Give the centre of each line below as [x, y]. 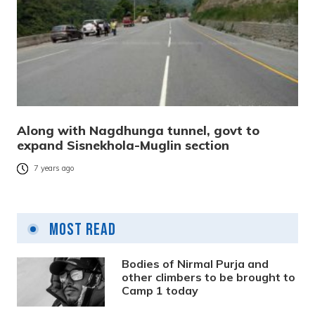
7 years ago [54, 168]
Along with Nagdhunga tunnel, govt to [138, 131]
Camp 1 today [160, 291]
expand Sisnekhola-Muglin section [123, 146]
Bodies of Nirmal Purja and [195, 264]
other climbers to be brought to [209, 277]
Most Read [81, 230]
